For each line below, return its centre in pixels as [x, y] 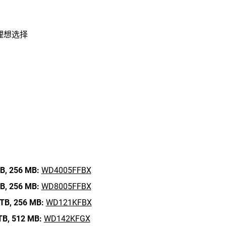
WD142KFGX [67, 219]
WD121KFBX [69, 203]
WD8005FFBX [66, 186]
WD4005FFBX [66, 170]
